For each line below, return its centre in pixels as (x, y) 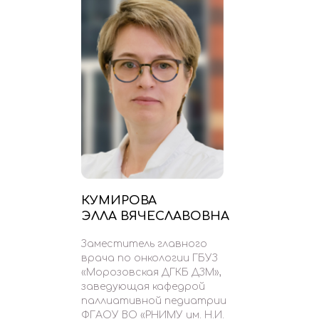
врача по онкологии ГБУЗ (150, 258)
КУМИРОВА (119, 201)
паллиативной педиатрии (154, 301)
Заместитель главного (144, 244)
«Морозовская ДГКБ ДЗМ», (151, 273)
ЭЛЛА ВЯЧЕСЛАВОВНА (155, 216)
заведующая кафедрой (143, 287)
